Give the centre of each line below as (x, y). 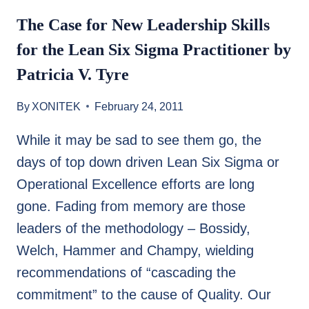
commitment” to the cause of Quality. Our (144, 294)
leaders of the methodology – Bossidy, (133, 228)
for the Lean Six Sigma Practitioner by (154, 49)
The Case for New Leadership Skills (143, 24)
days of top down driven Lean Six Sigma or (148, 162)
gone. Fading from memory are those (131, 206)
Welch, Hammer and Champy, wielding (135, 250)
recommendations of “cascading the (126, 272)
